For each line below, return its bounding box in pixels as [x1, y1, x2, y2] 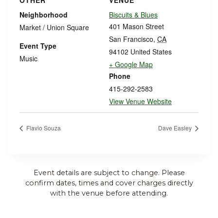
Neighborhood [19, 10, 68, 19]
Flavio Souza [25, 123, 61, 132]
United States [130, 47, 172, 56]
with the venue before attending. [50, 188, 168, 198]
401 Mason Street [109, 21, 164, 31]
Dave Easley [158, 123, 193, 132]
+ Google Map [109, 59, 153, 69]
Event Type [19, 41, 56, 51]
